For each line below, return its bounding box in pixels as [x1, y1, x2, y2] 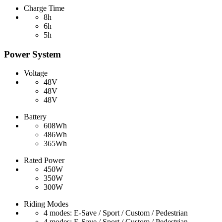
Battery [24, 112, 47, 121]
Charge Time [24, 4, 64, 12]
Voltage [24, 69, 48, 78]
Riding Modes [24, 200, 68, 209]
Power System [4, 49, 61, 59]
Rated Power [24, 156, 64, 165]
